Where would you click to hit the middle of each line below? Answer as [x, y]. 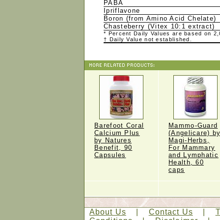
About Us [108, 212]
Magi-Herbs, [189, 140]
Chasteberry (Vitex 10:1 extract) [161, 26]
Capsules [110, 155]
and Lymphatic [193, 155]
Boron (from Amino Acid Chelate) [161, 18]
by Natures [113, 140]
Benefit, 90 [113, 148]
